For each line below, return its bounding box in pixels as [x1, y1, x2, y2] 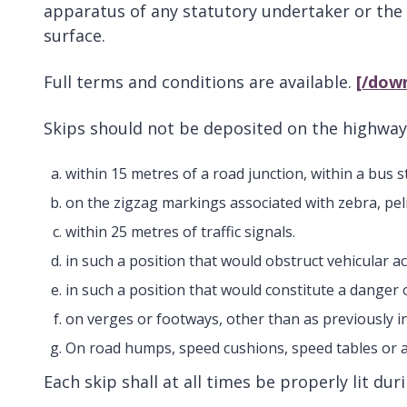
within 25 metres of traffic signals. [65, 222, 299, 243]
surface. [44, 25, 105, 47]
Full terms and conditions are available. [44, 71, 356, 94]
